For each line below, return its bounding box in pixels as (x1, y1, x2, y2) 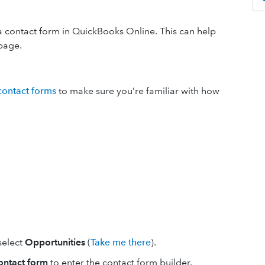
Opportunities (25, 237, 85, 248)
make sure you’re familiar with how (70, 85, 219, 96)
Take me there (91, 237, 151, 248)
